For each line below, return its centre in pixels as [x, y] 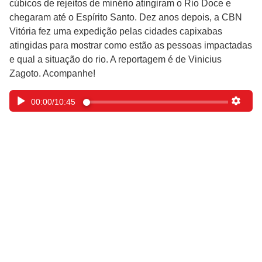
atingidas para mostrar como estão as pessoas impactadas [131, 46]
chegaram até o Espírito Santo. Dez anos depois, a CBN [126, 18]
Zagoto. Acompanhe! [52, 74]
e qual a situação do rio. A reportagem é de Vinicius [116, 60]
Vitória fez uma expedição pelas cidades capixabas [116, 32]
